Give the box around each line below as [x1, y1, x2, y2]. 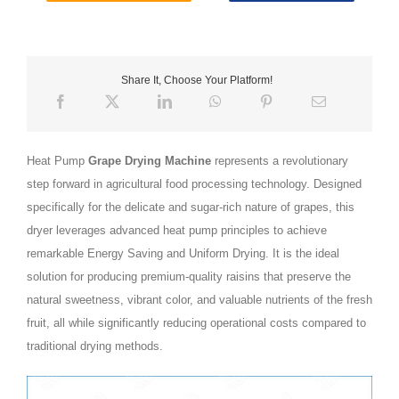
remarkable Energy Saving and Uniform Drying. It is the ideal [26, 246, 339, 260]
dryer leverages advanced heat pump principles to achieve [26, 223, 327, 237]
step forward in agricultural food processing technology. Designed [26, 176, 362, 191]
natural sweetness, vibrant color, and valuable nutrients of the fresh [26, 292, 372, 306]
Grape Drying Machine [84, 153, 211, 167]
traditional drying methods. [26, 338, 163, 353]
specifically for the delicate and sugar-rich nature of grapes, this [26, 199, 354, 214]
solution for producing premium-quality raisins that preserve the [26, 269, 351, 283]
